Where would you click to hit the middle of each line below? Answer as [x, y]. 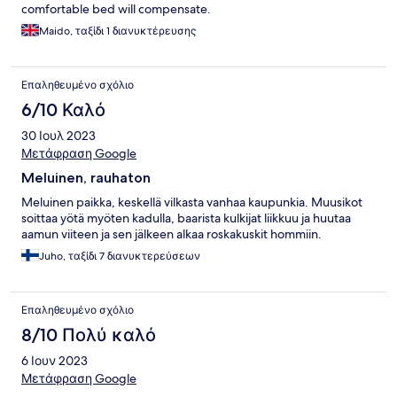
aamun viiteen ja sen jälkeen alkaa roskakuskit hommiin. [171, 234]
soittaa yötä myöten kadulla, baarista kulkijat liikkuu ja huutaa [186, 218]
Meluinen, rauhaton [86, 177]
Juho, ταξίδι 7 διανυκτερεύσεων [120, 256]
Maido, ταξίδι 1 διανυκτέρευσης [117, 31]
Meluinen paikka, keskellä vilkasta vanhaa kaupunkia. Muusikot [192, 202]
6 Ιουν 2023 [54, 360]
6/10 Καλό [63, 109]
